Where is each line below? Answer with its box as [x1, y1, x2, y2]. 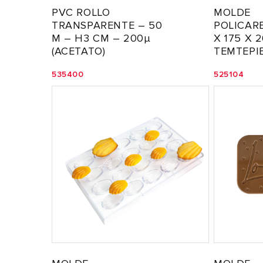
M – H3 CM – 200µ [52, 32, 151, 45]
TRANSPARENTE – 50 [52, 19, 163, 32]
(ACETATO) [52, 45, 106, 58]
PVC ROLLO [52, 6, 110, 19]
